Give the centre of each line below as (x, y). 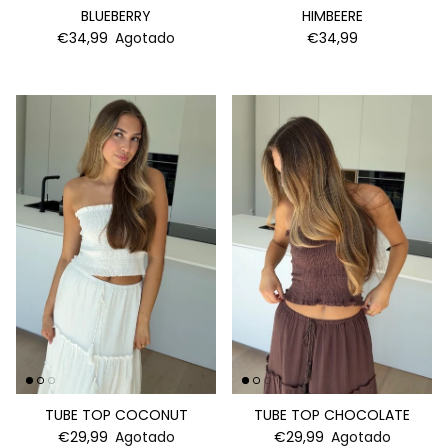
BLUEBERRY (116, 16)
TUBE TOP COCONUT (116, 414)
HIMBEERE (332, 16)
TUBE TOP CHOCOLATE (332, 414)
